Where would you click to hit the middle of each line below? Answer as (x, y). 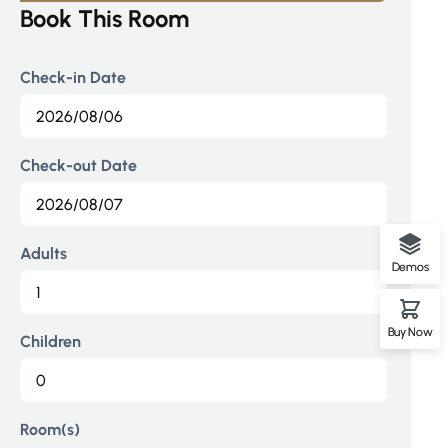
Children (51, 341)
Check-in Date (73, 77)
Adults (44, 253)
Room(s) (50, 429)
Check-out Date (79, 165)
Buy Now (410, 332)
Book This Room (105, 18)
